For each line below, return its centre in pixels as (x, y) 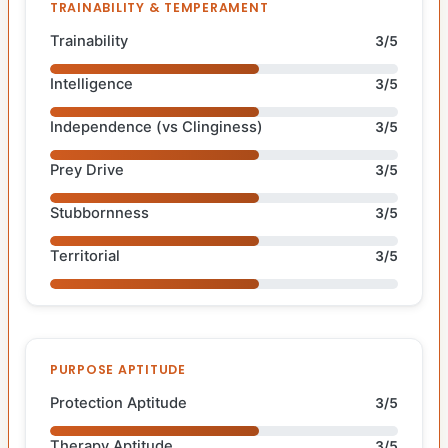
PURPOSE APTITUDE (118, 369)
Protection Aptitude (118, 402)
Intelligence (91, 83)
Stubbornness (99, 212)
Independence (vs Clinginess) (156, 126)
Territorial (85, 255)
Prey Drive (87, 169)
